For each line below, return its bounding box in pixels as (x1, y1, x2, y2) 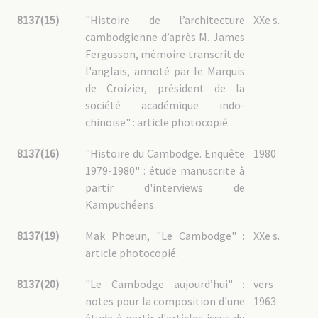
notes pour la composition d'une (85, 294, 245, 308)
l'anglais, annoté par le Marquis (85, 64, 245, 78)
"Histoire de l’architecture (85, 13, 245, 27)
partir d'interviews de (85, 180, 245, 194)
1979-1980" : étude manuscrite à (85, 163, 245, 177)
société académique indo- (85, 98, 245, 112)
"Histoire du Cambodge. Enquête (85, 146, 245, 160)
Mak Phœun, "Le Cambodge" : (85, 229, 245, 243)
